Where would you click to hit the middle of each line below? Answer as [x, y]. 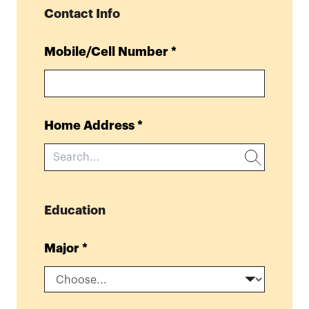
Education [75, 210]
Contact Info [82, 13]
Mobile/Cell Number [106, 51]
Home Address [89, 125]
